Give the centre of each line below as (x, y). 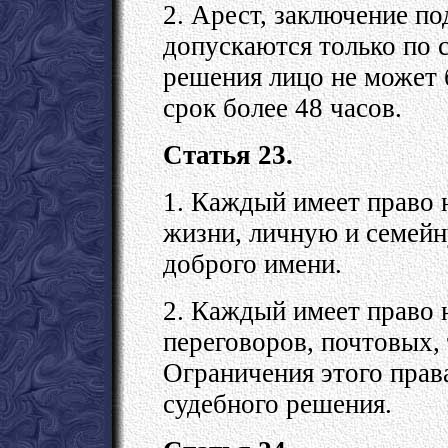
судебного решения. (277, 403)
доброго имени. (252, 263)
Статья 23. (228, 154)
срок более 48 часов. (282, 107)
